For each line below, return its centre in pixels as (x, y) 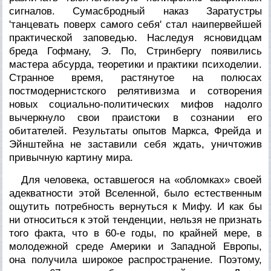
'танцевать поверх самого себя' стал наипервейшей (135, 24)
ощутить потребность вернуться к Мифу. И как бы (135, 206)
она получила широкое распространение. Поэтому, (135, 260)
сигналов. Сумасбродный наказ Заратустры (135, 11)
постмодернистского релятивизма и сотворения (135, 91)
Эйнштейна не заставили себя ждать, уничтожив (135, 144)
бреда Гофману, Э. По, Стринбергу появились (135, 51)
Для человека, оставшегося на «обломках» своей (142, 180)
